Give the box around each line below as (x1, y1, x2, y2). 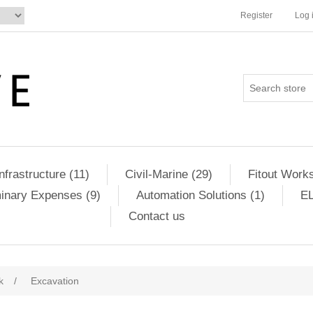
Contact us (129, 210, 185, 223)
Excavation (31, 275, 79, 286)
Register (240, 10, 272, 20)
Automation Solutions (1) (136, 189, 265, 202)
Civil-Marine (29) (124, 168, 212, 181)
